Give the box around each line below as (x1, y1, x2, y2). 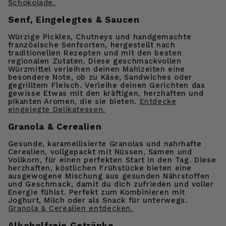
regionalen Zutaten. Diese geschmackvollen (8, 56, 182, 66)
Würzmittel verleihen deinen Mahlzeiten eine (8, 64, 185, 74)
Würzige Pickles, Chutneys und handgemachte (8, 32, 192, 41)
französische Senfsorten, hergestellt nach (8, 40, 176, 49)
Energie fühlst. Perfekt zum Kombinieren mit (8, 187, 185, 197)
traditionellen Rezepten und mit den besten (8, 48, 182, 58)
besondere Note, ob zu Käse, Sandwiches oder (8, 72, 192, 82)
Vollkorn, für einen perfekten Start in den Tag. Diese (8, 155, 216, 164)
